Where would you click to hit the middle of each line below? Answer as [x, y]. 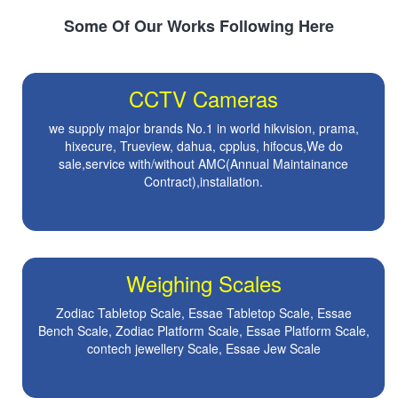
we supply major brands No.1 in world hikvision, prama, [203, 128]
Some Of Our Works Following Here [199, 26]
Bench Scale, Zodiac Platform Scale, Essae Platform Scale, [203, 331]
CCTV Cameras [203, 99]
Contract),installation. [203, 182]
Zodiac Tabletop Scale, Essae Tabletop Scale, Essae [203, 313]
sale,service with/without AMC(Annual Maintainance [203, 164]
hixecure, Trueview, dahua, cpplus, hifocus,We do [203, 146]
